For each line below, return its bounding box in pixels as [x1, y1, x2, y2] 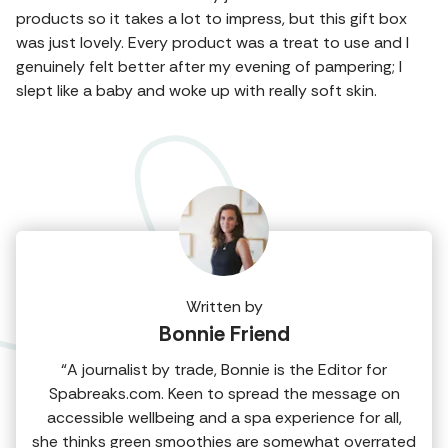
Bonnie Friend [158, 319, 290, 348]
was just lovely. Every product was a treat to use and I [16, 31, 409, 53]
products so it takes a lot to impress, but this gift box [16, 7, 407, 29]
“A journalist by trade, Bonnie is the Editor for [61, 358, 387, 380]
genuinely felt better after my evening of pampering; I [16, 55, 402, 77]
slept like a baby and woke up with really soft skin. [16, 79, 377, 101]
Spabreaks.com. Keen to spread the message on [48, 382, 400, 404]
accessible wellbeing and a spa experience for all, [46, 406, 402, 428]
